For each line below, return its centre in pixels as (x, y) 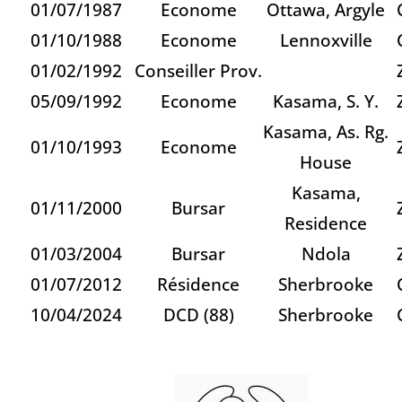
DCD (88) (198, 314)
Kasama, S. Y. (326, 100)
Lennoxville (326, 39)
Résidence (198, 284)
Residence (326, 223)
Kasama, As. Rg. (326, 131)
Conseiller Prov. (198, 70)
